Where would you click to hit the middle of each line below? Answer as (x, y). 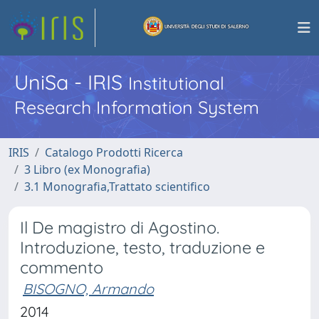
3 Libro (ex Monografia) (87, 169)
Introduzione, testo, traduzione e (142, 247)
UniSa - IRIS (71, 82)
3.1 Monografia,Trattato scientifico (117, 187)
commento (62, 267)
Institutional (176, 83)
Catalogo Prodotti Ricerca (114, 152)
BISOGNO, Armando (88, 289)
